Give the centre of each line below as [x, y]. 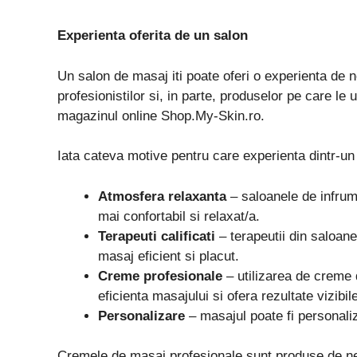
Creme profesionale [160, 276]
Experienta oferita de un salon [153, 36]
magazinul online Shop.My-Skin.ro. [161, 116]
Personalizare [141, 316]
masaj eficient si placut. [169, 256]
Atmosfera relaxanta [162, 196]
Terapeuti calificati [157, 236]
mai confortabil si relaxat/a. [179, 216]
